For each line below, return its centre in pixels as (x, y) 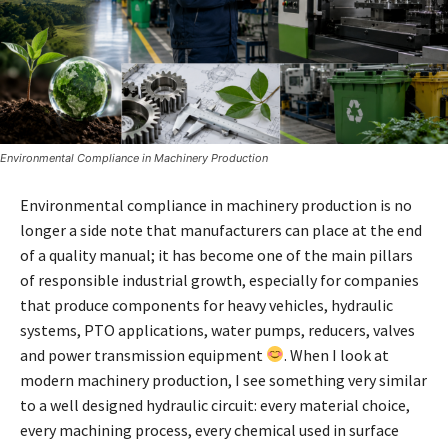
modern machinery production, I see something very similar (223, 379)
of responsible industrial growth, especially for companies (219, 279)
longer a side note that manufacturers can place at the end (221, 229)
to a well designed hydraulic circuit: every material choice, (215, 404)
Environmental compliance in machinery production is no (216, 204)
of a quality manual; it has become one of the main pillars (216, 254)
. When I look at (337, 354)
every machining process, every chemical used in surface (209, 429)
